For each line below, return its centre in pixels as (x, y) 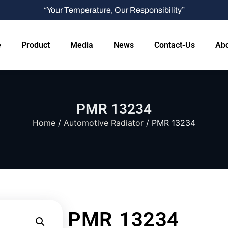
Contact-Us (175, 45)
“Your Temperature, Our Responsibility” (114, 10)
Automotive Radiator (104, 123)
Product (36, 45)
